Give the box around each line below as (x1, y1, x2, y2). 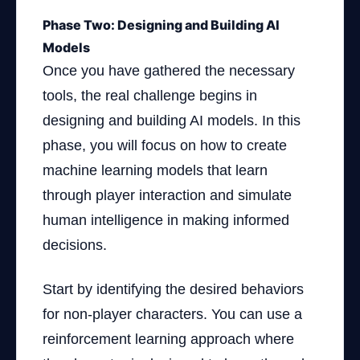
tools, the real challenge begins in (43, 88, 257, 104)
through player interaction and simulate (43, 187, 292, 203)
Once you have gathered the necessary (43, 63, 295, 79)
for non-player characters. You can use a (43, 306, 302, 322)
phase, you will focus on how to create (43, 137, 287, 153)
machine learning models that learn (43, 162, 268, 178)
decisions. (43, 237, 107, 253)
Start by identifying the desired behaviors (43, 281, 304, 297)
